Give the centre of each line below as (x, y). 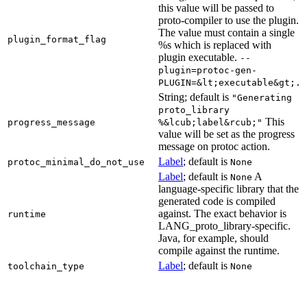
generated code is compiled (217, 201)
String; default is (195, 97)
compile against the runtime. (219, 250)
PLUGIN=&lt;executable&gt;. (230, 82)
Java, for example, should (213, 238)
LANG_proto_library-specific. (224, 225)
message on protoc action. (214, 146)
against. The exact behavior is (222, 213)
